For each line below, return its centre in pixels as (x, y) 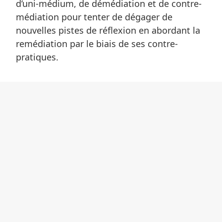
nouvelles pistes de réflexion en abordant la (108, 30)
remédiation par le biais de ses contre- (97, 44)
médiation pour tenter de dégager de (94, 17)
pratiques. (37, 57)
